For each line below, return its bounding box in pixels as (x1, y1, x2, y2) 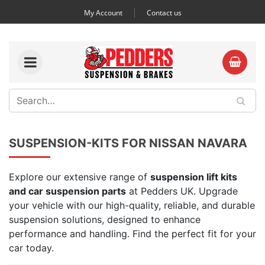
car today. (9, 242, 54, 254)
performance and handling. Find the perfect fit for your (9, 228, 256, 240)
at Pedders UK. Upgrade (126, 185, 238, 197)
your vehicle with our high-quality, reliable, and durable (9, 199, 255, 211)
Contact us (146, 8, 182, 18)
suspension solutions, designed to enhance (9, 214, 201, 225)
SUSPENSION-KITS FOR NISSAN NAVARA (9, 136, 247, 150)
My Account (83, 8, 122, 18)
